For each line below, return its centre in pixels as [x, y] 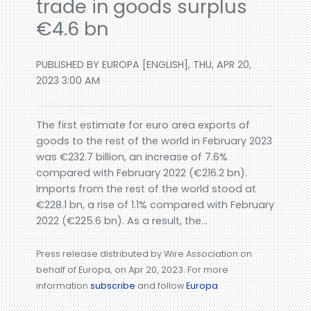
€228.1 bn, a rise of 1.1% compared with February [155, 205]
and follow [161, 286]
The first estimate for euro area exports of [143, 125]
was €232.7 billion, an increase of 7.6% [132, 157]
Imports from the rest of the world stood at [146, 189]
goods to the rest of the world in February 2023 [154, 141]
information [64, 286]
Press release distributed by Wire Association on [144, 254]
